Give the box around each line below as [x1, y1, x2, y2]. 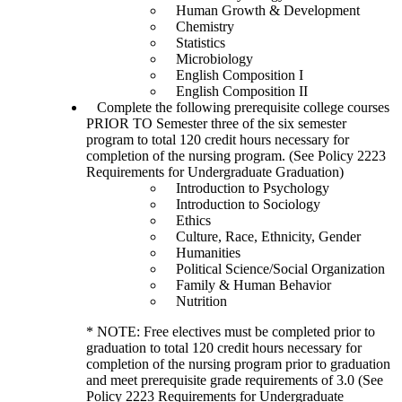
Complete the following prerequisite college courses [86, 99, 389, 115]
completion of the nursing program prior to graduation [86, 355, 390, 371]
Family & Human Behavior [165, 276, 331, 293]
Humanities [165, 244, 240, 260]
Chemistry [165, 18, 234, 34]
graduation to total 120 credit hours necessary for [86, 339, 362, 355]
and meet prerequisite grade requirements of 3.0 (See [86, 371, 383, 388]
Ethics [165, 212, 211, 228]
